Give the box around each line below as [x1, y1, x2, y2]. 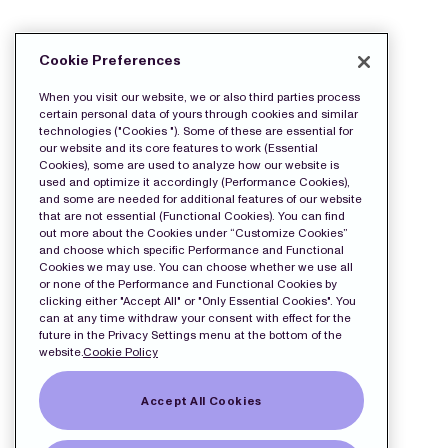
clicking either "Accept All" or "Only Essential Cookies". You [39, 294, 356, 309]
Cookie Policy [83, 345, 158, 360]
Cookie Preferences [39, 52, 181, 70]
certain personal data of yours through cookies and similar [39, 107, 358, 122]
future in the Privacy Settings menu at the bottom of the [39, 328, 342, 343]
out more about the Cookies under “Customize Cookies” [39, 226, 347, 241]
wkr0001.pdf [72, 81, 350, 139]
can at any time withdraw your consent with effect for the [39, 311, 351, 326]
